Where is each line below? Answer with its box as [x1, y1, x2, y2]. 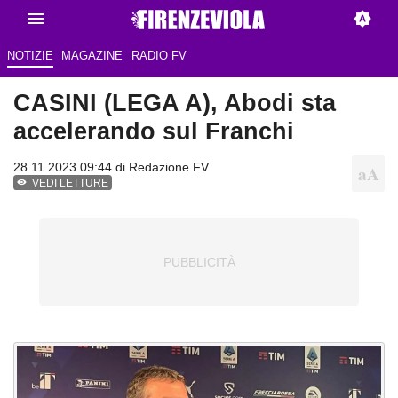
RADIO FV [131, 49, 187, 63]
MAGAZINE [61, 49, 123, 63]
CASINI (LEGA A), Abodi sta [13, 89, 336, 117]
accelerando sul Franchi [13, 117, 294, 146]
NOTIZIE [6, 49, 53, 63]
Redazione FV [129, 160, 209, 175]
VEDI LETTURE [32, 177, 109, 190]
